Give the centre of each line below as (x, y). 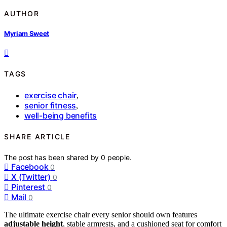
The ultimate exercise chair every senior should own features (101, 214)
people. (119, 157)
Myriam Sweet (27, 33)
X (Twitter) (31, 177)
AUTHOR (22, 13)
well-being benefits (61, 115)
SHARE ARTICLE (37, 137)
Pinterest (28, 187)
